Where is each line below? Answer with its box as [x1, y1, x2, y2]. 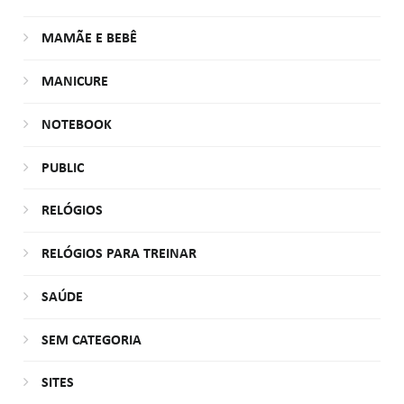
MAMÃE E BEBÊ [41, 32, 137, 47]
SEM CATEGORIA [41, 333, 142, 348]
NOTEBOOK [41, 117, 112, 133]
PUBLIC [41, 161, 84, 176]
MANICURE [41, 75, 108, 90]
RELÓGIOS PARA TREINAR [41, 247, 197, 262]
